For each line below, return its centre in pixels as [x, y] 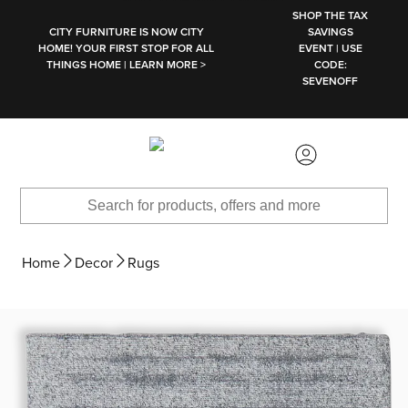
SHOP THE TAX [331, 15]
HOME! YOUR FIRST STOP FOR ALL [127, 48]
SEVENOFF [331, 81]
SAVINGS [330, 32]
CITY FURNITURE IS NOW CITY [126, 32]
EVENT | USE [330, 48]
